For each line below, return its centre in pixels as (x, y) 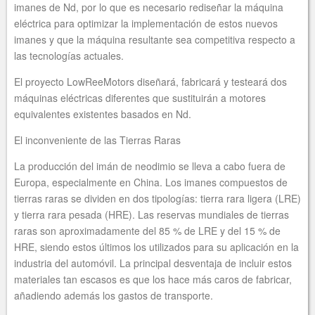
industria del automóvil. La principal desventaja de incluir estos (153, 263)
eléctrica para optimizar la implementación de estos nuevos (146, 23)
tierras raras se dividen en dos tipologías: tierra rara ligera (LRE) (157, 198)
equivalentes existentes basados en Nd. (104, 114)
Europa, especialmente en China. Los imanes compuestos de (151, 182)
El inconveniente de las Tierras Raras (97, 140)
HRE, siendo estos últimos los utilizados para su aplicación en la (156, 246)
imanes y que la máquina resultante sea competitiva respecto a (155, 39)
